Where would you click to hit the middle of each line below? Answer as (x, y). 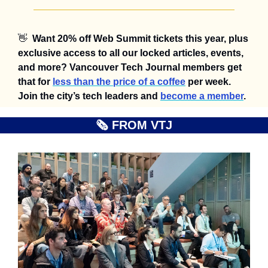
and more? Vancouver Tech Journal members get (130, 68)
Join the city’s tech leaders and (89, 96)
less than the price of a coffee (119, 82)
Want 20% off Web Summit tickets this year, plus (140, 39)
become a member (202, 96)
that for (35, 82)
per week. (208, 82)
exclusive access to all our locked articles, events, (131, 53)
